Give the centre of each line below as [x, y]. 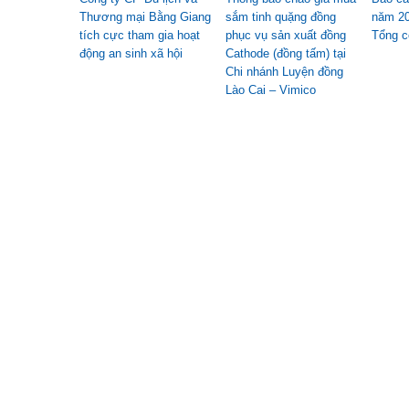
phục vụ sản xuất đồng [286, 35]
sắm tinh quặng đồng [281, 17]
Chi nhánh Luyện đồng [284, 72]
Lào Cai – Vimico [271, 90]
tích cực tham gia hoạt [140, 35]
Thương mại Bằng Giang [145, 17]
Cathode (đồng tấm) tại [286, 53]
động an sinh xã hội [131, 53]
